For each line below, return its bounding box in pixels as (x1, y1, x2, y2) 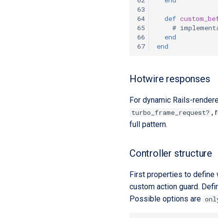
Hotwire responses (129, 73, 210, 85)
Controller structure (129, 147, 212, 159)
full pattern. (129, 120, 167, 129)
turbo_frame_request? (131, 108, 210, 117)
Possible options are (129, 194, 203, 203)
